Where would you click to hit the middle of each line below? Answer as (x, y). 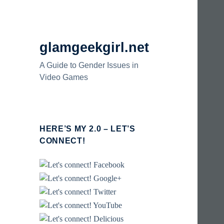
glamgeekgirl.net (94, 48)
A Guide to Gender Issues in (89, 65)
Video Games (64, 77)
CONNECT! (62, 141)
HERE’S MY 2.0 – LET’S (87, 129)
